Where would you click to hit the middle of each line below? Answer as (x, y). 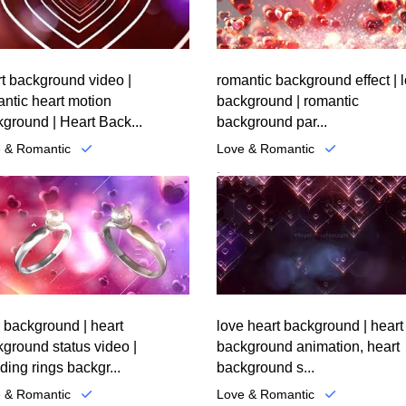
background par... (272, 121)
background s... (266, 368)
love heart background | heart (310, 326)
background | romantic (288, 101)
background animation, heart (308, 347)
